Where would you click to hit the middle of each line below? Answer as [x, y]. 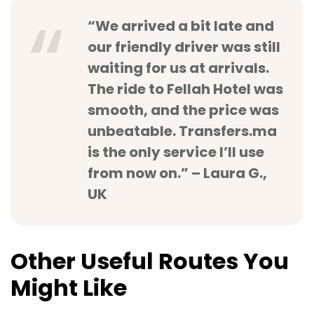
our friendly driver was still [184, 47]
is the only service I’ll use [176, 152]
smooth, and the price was [183, 110]
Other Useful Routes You [150, 261]
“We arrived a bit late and [181, 26]
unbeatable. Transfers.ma [182, 131]
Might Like [69, 288]
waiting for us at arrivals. [178, 68]
